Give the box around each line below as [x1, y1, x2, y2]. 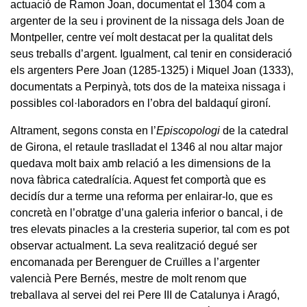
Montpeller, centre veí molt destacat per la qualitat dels [10, 31, 273, 43]
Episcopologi [156, 124, 220, 136]
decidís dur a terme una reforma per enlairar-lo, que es [10, 190, 273, 202]
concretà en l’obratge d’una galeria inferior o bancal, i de [10, 206, 283, 219]
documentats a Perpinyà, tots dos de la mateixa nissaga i [10, 80, 286, 93]
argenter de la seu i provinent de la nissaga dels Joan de [10, 14, 284, 27]
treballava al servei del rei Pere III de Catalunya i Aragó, [10, 288, 280, 301]
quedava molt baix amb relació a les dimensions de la [10, 157, 271, 169]
